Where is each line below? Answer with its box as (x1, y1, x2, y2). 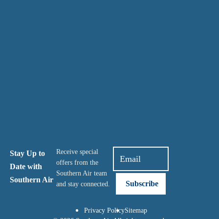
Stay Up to (10, 149, 45, 158)
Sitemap (125, 206, 147, 214)
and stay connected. (56, 180, 110, 188)
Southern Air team (56, 170, 107, 177)
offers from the (56, 159, 98, 167)
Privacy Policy (84, 206, 125, 214)
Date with (10, 162, 42, 171)
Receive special (56, 148, 98, 156)
